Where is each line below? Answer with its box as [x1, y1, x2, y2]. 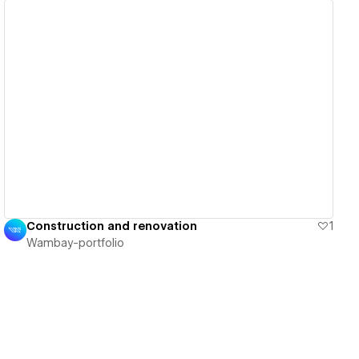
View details [124, 101, 201, 116]
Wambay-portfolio [26, 236, 125, 250]
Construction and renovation [26, 220, 198, 233]
